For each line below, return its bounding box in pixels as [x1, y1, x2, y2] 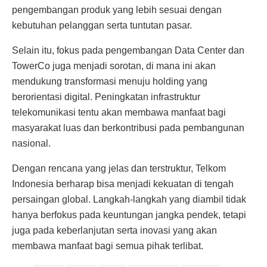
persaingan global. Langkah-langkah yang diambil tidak [12, 194, 246, 204]
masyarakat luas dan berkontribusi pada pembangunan [12, 122, 244, 133]
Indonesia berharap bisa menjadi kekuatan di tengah [12, 178, 234, 189]
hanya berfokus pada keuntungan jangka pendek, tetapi [12, 209, 246, 220]
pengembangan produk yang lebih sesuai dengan [12, 4, 222, 15]
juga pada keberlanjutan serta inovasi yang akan [12, 225, 217, 235]
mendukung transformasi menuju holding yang [12, 76, 207, 86]
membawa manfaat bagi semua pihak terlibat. [12, 240, 203, 251]
